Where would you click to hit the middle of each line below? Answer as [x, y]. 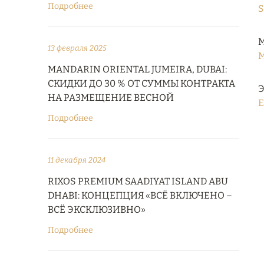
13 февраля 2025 [77, 48]
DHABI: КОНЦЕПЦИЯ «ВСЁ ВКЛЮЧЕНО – [140, 195]
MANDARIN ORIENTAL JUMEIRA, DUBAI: [137, 69]
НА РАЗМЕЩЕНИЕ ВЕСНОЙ [111, 98]
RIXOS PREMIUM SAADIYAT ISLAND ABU [138, 181]
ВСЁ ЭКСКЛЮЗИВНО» [97, 209]
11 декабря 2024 [77, 160]
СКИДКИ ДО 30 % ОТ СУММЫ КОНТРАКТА [141, 83]
